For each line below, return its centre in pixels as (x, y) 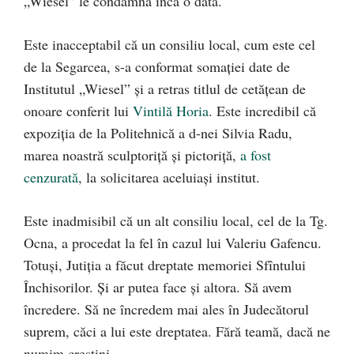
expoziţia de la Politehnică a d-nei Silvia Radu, (158, 133)
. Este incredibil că (262, 111)
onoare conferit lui (78, 111)
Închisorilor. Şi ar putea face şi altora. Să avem (158, 287)
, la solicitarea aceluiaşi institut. (169, 177)
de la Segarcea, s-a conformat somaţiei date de (157, 66)
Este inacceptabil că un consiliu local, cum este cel (169, 44)
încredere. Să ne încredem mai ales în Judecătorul (166, 309)
